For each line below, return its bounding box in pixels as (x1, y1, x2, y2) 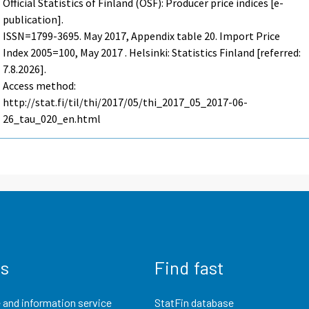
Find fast (154, 256, 224, 278)
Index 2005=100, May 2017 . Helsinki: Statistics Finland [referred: (3, 46, 301, 60)
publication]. (3, 12, 64, 27)
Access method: (3, 79, 77, 93)
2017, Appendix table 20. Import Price (102, 29, 281, 43)
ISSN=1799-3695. (3, 29, 84, 43)
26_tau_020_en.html (3, 112, 101, 126)
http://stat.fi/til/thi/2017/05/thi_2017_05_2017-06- (3, 95, 248, 110)
